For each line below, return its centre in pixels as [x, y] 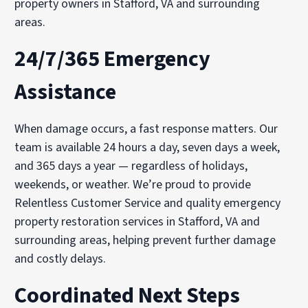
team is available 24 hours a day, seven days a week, [147, 148]
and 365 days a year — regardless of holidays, [131, 166]
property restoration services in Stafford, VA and [137, 222]
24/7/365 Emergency [113, 59]
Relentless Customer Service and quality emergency [148, 203]
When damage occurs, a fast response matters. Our [146, 129]
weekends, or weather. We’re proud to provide [133, 185]
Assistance [66, 92]
